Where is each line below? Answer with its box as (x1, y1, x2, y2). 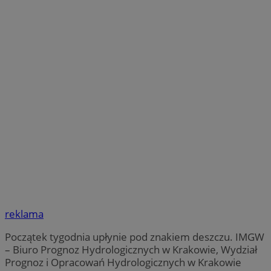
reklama (5, 207, 44, 221)
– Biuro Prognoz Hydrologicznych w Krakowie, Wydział (5, 243, 257, 257)
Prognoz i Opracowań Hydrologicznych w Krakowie (5, 255, 241, 270)
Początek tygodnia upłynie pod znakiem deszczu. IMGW (5, 230, 264, 244)
